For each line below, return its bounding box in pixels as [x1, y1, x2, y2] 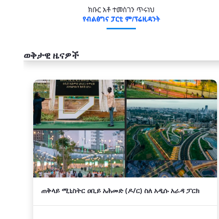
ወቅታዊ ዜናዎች [23, 49, 79, 62]
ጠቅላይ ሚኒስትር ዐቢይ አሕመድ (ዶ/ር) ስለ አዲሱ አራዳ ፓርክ [41, 186, 199, 195]
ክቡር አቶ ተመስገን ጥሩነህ [88, 5, 154, 14]
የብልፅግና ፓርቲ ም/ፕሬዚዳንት [82, 14, 160, 23]
